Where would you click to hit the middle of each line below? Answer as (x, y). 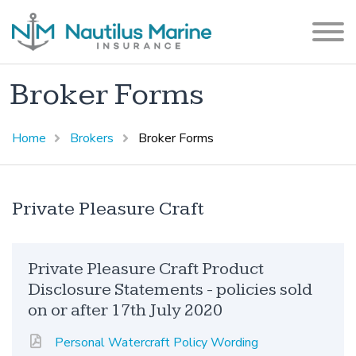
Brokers (92, 139)
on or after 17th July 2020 (125, 311)
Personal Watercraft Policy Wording (157, 343)
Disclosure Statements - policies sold (170, 290)
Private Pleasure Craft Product (146, 269)
